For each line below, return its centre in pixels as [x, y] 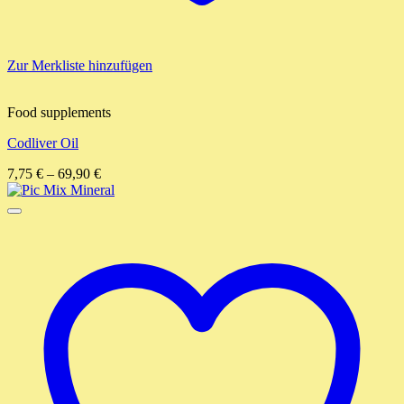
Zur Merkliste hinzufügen [80, 66]
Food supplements [59, 113]
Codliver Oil [43, 143]
